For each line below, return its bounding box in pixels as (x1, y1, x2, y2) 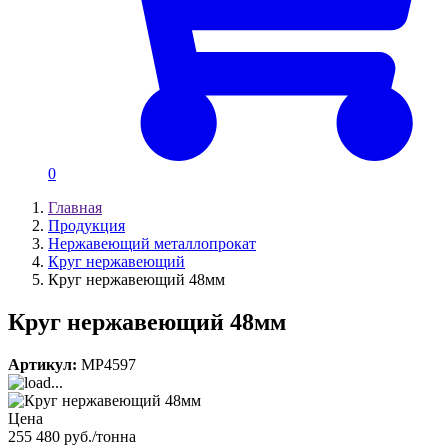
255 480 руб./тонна (8, 427, 136, 445)
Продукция (48, 216, 125, 234)
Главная (48, 198, 102, 216)
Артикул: (8, 355, 77, 373)
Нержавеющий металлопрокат (48, 234, 256, 252)
